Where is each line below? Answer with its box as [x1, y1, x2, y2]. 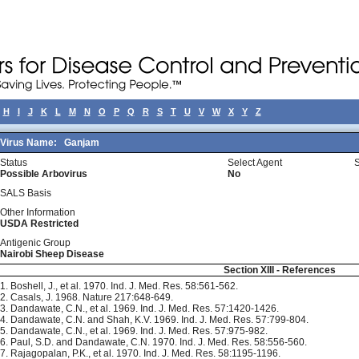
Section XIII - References [224, 264, 336, 276]
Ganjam [64, 137, 99, 148]
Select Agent [228, 157, 282, 168]
